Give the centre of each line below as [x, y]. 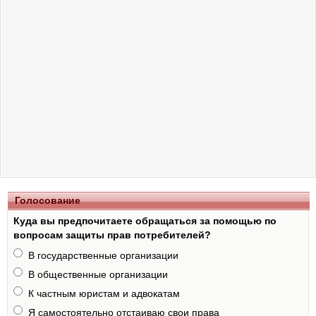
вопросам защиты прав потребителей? [112, 235]
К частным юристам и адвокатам [104, 293]
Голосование [48, 200]
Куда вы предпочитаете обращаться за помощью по [145, 221]
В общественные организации [98, 274]
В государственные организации [103, 255]
